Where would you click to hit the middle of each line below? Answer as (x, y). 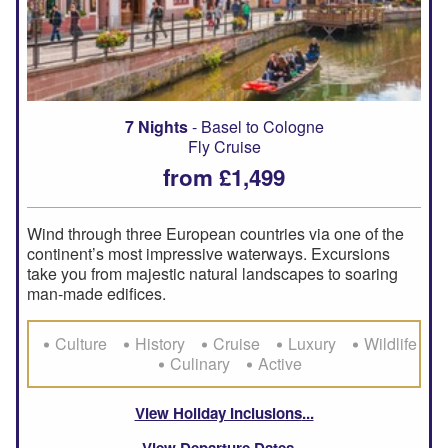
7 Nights (156, 126)
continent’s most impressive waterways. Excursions (208, 253)
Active (280, 363)
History (160, 343)
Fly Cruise (224, 146)
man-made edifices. (96, 293)
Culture (81, 343)
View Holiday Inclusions (218, 412)
